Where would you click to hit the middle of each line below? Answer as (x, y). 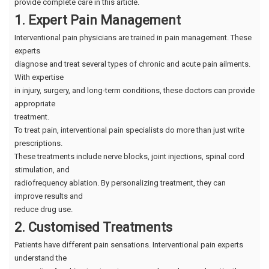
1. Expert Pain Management (98, 20)
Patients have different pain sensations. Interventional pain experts (129, 244)
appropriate (35, 103)
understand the (41, 258)
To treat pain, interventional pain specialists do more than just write (129, 130)
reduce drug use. (44, 209)
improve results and (49, 196)
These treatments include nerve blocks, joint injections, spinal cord (129, 156)
